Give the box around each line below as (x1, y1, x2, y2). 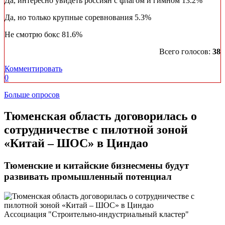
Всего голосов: (159, 47, 212, 56)
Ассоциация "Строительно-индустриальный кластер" (4, 210, 189, 219)
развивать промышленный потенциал (4, 171, 172, 182)
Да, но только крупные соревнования (5, 13, 135, 22)
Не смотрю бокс (5, 30, 62, 39)
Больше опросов (4, 90, 60, 99)
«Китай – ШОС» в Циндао (4, 137, 148, 150)
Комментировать (5, 64, 62, 73)
